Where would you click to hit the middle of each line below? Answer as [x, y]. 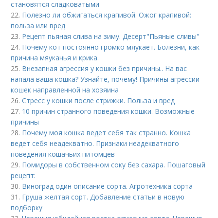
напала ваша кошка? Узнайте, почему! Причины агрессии [105, 79]
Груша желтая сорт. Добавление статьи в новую [103, 197]
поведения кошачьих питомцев [63, 154]
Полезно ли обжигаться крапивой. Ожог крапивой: [107, 15]
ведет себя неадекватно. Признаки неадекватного [95, 143]
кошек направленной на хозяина [65, 90]
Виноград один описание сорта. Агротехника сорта [108, 186]
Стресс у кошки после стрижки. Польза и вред [99, 100]
